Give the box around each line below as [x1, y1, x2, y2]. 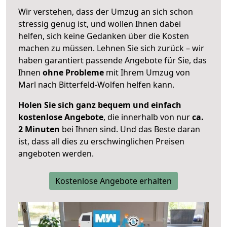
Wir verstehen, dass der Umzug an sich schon [18, 6, 193, 18]
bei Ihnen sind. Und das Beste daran [60, 124, 200, 135]
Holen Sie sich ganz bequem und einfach [18, 99, 181, 111]
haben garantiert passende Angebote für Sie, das [18, 55, 207, 66]
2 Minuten [18, 124, 60, 135]
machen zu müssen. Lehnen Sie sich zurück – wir [18, 43, 204, 54]
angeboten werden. [18, 148, 94, 160]
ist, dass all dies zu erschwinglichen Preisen [18, 136, 184, 147]
